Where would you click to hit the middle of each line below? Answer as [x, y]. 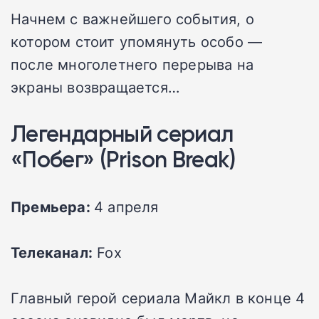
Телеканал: [52, 252]
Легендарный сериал [122, 134]
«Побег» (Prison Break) [123, 159]
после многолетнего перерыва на [132, 64]
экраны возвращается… [95, 87]
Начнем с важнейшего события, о [133, 19]
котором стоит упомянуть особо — [137, 42]
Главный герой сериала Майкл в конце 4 [158, 298]
